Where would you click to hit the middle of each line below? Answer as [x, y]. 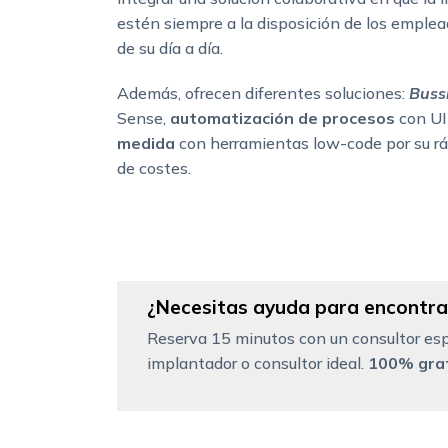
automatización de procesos [282, 118]
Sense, [143, 118]
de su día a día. [170, 48]
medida [146, 143]
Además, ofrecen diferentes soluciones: [263, 93]
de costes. [154, 168]
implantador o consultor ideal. [257, 363]
